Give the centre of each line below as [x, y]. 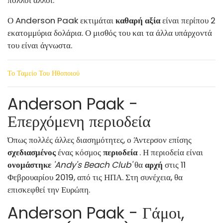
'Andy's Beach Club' [93, 165]
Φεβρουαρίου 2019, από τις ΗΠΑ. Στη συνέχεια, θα [95, 177]
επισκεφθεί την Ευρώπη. [49, 189]
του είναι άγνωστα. [40, 45]
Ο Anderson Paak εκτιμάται [61, 20]
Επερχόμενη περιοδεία [79, 121]
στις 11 [174, 165]
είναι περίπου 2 [188, 20]
